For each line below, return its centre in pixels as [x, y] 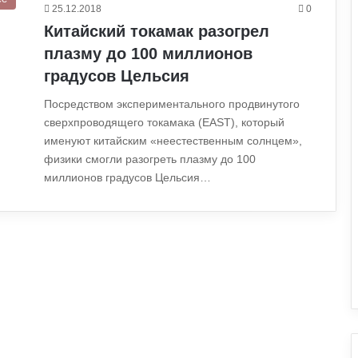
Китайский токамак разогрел [157, 31]
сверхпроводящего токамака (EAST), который [164, 122]
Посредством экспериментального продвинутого [172, 104]
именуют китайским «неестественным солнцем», [173, 141]
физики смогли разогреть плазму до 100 [150, 159]
